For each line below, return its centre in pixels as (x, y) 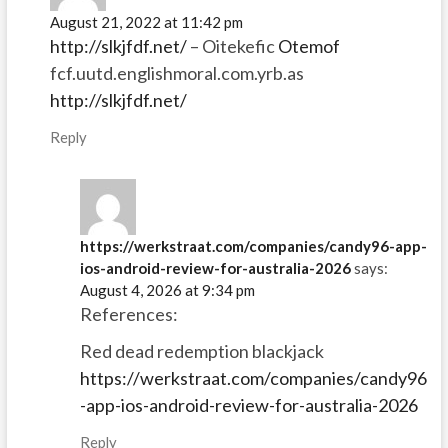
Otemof (308, 46)
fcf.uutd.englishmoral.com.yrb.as (176, 73)
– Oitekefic (232, 46)
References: (128, 313)
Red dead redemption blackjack (201, 350)
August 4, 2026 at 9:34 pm (167, 289)
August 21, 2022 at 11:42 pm (146, 22)
